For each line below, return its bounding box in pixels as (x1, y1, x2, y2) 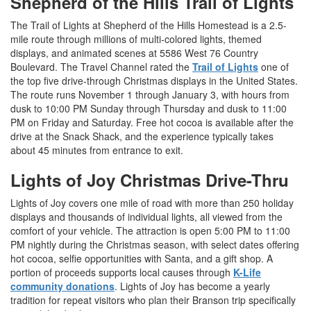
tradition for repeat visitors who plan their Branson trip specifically (10, 293, 296, 308)
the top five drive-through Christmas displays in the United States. (10, 74, 298, 88)
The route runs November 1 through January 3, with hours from (10, 87, 289, 102)
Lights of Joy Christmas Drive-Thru (10, 168, 289, 192)
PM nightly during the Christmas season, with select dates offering (10, 237, 299, 252)
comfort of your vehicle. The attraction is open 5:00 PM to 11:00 (10, 224, 290, 238)
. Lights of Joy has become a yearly (115, 279, 270, 294)
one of (258, 60, 289, 74)
